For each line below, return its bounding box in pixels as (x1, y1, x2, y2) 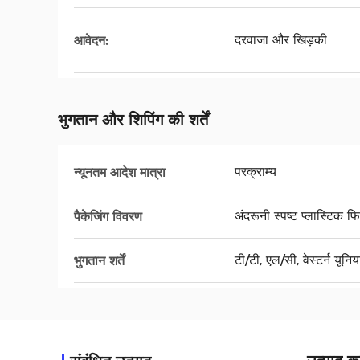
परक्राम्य (235, 164, 276, 179)
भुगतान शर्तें (74, 252, 125, 268)
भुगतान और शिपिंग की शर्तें (58, 110, 208, 129)
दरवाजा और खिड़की (235, 32, 327, 47)
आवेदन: (74, 32, 108, 48)
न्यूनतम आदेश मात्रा (74, 164, 166, 180)
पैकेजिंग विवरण (74, 208, 142, 224)
